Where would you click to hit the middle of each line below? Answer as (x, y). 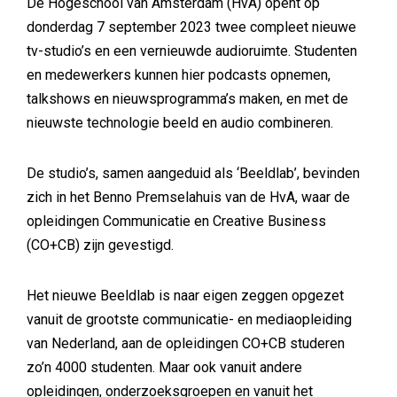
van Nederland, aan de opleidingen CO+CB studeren (186, 343)
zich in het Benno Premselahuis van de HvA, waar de (188, 197)
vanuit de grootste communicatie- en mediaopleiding (189, 319)
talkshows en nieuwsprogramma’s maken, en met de (187, 99)
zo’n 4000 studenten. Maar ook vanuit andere (164, 367)
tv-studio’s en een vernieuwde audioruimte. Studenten (192, 51)
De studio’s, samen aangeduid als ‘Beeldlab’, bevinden (193, 173)
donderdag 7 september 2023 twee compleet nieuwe (191, 27)
